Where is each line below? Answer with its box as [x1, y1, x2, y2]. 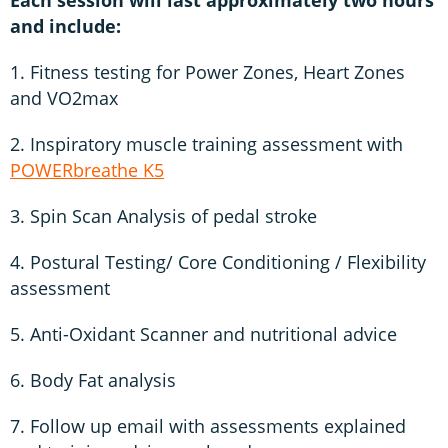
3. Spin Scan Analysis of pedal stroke [10, 203, 317, 228]
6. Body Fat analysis [10, 367, 176, 392]
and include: [10, 13, 121, 38]
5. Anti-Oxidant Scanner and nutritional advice [10, 321, 397, 346]
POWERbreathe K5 [10, 157, 164, 182]
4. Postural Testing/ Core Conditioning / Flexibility [10, 249, 426, 274]
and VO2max [10, 85, 118, 110]
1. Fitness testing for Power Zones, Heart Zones [10, 59, 405, 84]
